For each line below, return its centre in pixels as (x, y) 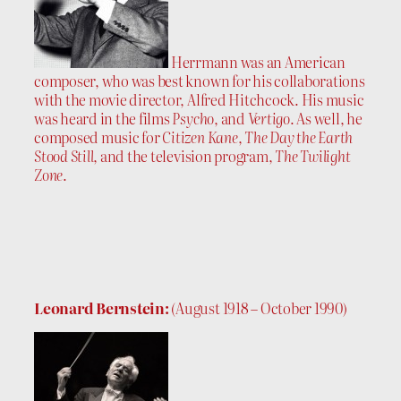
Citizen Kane (200, 137)
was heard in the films (103, 118)
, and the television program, (184, 155)
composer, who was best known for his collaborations (200, 80)
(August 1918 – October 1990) (258, 307)
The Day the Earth (299, 137)
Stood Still (64, 155)
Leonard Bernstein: (102, 307)
